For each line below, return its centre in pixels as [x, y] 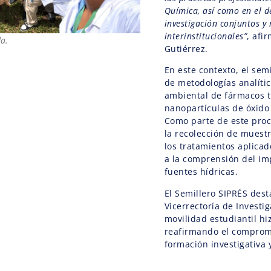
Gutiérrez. [186, 48]
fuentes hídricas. [201, 172]
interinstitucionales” [206, 36]
